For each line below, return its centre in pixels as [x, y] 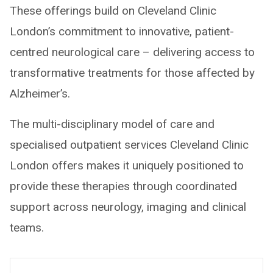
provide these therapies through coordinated [123, 186]
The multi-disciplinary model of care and [112, 124]
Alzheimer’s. [40, 93]
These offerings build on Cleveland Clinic [113, 10]
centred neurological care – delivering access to [132, 52]
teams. [27, 227]
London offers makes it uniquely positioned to [127, 165]
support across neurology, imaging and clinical [128, 207]
